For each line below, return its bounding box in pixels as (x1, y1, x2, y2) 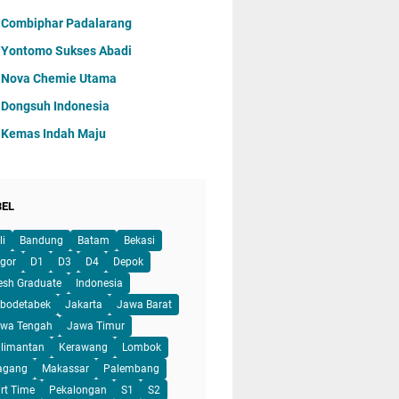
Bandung (20, 234, 63, 247)
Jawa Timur (67, 320, 125, 332)
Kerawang (59, 341, 108, 354)
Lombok (122, 341, 161, 354)
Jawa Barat (117, 298, 172, 311)
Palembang (103, 362, 159, 375)
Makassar (42, 362, 89, 375)
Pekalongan (49, 384, 107, 396)
